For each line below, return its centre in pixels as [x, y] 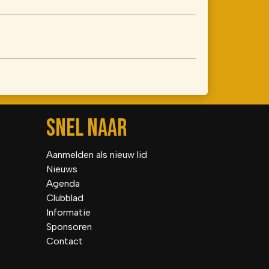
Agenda [63, 183]
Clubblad [65, 198]
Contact [65, 241]
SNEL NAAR [86, 128]
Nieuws [62, 169]
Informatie [68, 212]
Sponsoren [69, 227]
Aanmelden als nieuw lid [97, 155]
